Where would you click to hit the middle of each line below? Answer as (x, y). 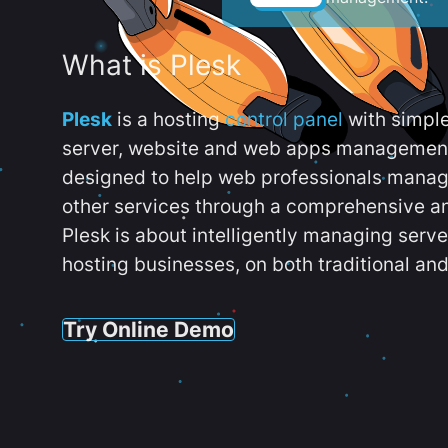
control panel (284, 119)
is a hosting (168, 119)
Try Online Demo (148, 328)
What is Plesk (151, 65)
